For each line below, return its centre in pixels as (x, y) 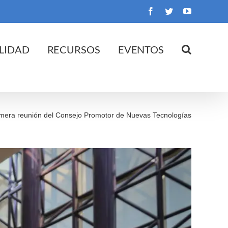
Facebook (170, 11)
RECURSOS (74, 49)
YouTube (206, 11)
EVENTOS (141, 49)
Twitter (184, 11)
